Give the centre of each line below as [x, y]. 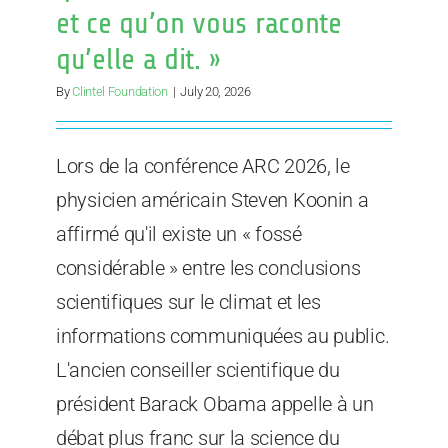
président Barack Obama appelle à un [215, 404]
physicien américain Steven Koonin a [212, 200]
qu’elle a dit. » [139, 59]
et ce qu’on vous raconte [199, 23]
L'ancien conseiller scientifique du [198, 370]
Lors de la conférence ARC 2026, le [203, 166]
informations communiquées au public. [223, 336]
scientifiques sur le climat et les [188, 302]
